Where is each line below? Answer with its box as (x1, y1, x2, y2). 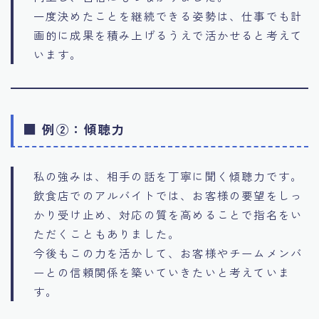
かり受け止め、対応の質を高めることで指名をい (33, 206, 303, 223)
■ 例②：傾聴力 (23, 120, 125, 139)
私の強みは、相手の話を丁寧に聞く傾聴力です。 (33, 168, 303, 184)
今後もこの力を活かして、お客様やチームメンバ (33, 245, 303, 261)
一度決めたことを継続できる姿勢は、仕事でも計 (33, 7, 303, 23)
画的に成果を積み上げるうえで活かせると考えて (33, 26, 303, 43)
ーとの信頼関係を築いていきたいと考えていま (33, 264, 291, 281)
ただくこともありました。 (33, 226, 181, 242)
